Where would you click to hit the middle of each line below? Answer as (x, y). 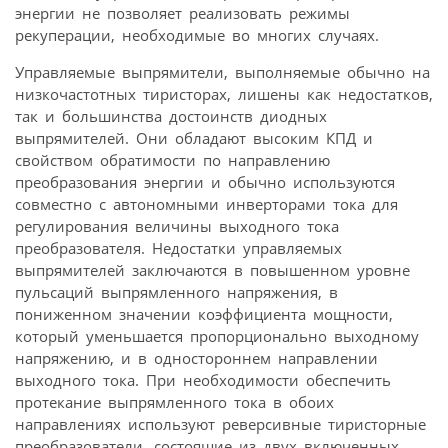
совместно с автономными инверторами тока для (206, 204)
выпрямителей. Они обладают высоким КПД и (194, 138)
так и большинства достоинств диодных (171, 116)
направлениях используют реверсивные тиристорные (220, 424)
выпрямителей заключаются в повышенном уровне (212, 270)
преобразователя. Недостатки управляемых (178, 248)
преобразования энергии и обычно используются (205, 182)
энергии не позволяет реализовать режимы (182, 13)
